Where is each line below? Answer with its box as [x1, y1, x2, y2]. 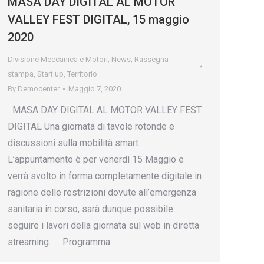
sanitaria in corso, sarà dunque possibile [8, 203, 173, 214]
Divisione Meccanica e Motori [8, 55, 108, 64]
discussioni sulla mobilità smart [8, 137, 138, 148]
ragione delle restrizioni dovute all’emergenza [8, 187, 196, 198]
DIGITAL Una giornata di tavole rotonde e [8, 121, 174, 132]
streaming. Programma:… [8, 236, 118, 247]
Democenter [18, 84, 60, 93]
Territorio [67, 70, 97, 78]
